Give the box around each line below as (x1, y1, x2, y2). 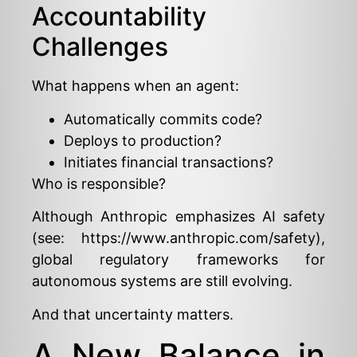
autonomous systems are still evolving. (32, 273, 292, 290)
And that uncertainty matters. (32, 305, 233, 323)
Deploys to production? (64, 131, 222, 149)
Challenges (32, 31, 168, 63)
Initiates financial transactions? (64, 153, 273, 171)
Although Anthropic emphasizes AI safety (32, 208, 325, 226)
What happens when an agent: (32, 77, 239, 95)
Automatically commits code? (64, 110, 262, 127)
